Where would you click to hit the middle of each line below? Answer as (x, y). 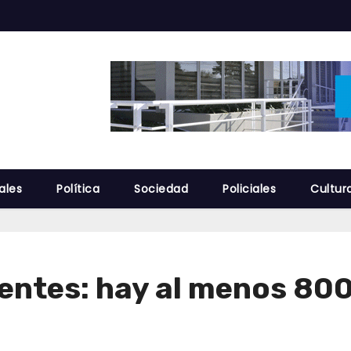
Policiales (249, 189)
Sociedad (161, 189)
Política (78, 189)
